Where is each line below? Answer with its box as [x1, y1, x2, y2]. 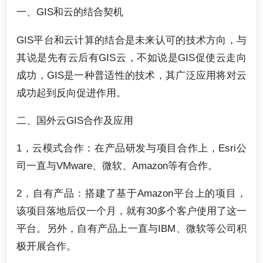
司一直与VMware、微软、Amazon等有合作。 [16, 159, 218, 171]
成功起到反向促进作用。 [16, 86, 126, 99]
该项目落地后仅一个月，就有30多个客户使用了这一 [16, 205, 247, 217]
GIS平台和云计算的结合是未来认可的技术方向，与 [16, 33, 247, 46]
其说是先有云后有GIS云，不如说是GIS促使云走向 [16, 51, 247, 63]
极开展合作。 [16, 240, 76, 252]
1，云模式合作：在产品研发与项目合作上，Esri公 [16, 141, 247, 154]
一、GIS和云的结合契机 [16, 6, 123, 18]
